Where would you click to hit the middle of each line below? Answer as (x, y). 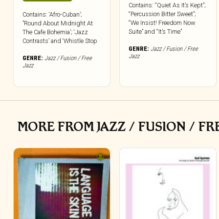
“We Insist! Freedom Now (162, 22)
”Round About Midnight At (58, 23)
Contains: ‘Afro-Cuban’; (52, 14)
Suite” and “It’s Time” (155, 31)
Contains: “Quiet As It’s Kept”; (167, 5)
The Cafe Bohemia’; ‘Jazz (55, 32)
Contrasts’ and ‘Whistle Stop (60, 41)
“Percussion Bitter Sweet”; (163, 14)
